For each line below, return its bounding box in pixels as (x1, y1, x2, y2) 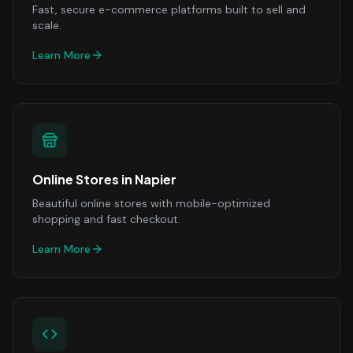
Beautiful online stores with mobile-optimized (32, 196, 270, 210)
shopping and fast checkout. (32, 212, 180, 226)
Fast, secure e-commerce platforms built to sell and (32, 2, 306, 17)
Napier (135, 171, 176, 188)
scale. (32, 18, 61, 32)
